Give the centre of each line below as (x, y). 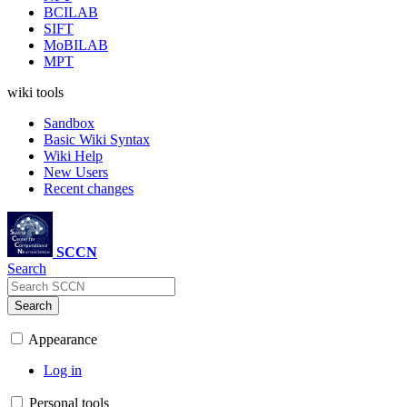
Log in (63, 370)
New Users (76, 172)
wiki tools (35, 92)
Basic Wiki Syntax (97, 139)
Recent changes (89, 189)
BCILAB (71, 12)
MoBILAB (76, 45)
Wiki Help (73, 156)
